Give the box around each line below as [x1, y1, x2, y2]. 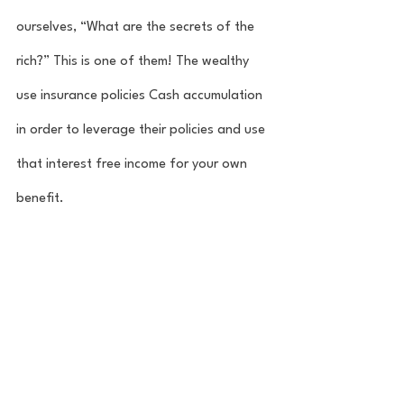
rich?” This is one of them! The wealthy [16, 54, 252, 69]
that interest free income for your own [16, 157, 251, 171]
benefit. [16, 191, 68, 206]
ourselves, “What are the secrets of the [16, 20, 258, 34]
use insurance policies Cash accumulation [16, 88, 266, 103]
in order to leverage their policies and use [16, 123, 269, 137]
